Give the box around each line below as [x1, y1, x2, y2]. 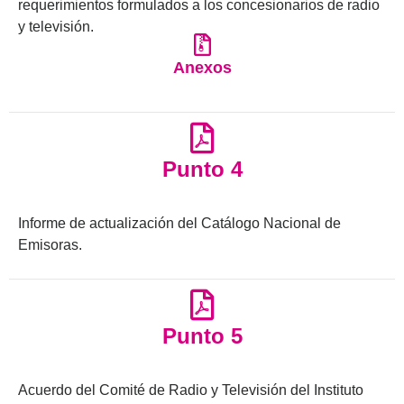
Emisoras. [18, 237, 82, 253]
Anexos [172, 59, 232, 78]
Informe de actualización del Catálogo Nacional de [18, 216, 341, 232]
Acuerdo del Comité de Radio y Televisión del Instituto [18, 382, 363, 399]
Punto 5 [161, 324, 243, 349]
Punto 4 [161, 157, 243, 182]
